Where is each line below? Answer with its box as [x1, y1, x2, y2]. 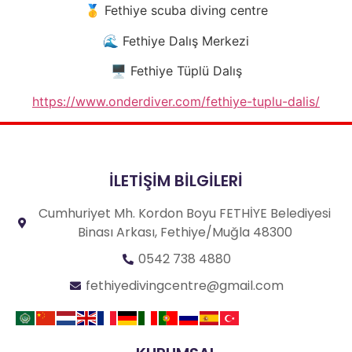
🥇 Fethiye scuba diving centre [84, 2, 268, 19]
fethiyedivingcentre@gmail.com [86, 277, 284, 295]
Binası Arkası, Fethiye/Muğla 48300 [77, 223, 292, 242]
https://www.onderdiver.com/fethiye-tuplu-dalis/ [32, 93, 320, 109]
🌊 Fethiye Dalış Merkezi [103, 32, 249, 49]
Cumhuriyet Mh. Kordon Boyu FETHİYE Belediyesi [38, 204, 332, 223]
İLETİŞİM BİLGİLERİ [109, 170, 243, 192]
